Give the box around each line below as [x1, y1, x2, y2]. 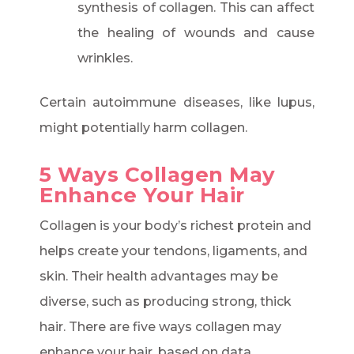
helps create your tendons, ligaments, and [40, 243, 307, 259]
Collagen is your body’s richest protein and [40, 218, 311, 234]
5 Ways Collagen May [40, 162, 276, 188]
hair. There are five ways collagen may [40, 319, 281, 335]
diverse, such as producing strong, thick [40, 294, 292, 310]
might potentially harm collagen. [40, 120, 247, 136]
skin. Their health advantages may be [40, 269, 278, 284]
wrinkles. [77, 51, 133, 66]
